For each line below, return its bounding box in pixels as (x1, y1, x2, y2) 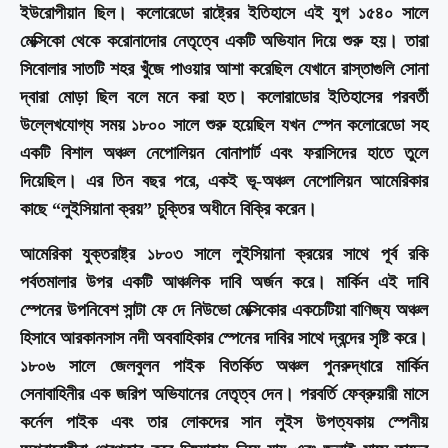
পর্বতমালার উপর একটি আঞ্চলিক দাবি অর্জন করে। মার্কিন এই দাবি (20, 271, 428, 292)
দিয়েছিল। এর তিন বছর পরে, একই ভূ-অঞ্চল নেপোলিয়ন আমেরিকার (20, 170, 428, 191)
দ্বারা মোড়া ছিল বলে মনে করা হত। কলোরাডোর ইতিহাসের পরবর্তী (20, 86, 428, 107)
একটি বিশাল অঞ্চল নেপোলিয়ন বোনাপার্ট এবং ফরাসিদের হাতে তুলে (20, 142, 428, 163)
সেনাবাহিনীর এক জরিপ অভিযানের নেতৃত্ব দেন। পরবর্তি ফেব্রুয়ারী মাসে (20, 383, 428, 404)
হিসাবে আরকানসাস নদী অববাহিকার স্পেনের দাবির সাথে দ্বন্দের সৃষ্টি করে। (20, 327, 428, 348)
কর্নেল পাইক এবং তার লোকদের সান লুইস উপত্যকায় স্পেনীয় (20, 411, 428, 432)
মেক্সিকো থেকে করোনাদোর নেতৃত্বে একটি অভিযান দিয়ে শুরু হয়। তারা (20, 30, 428, 51)
